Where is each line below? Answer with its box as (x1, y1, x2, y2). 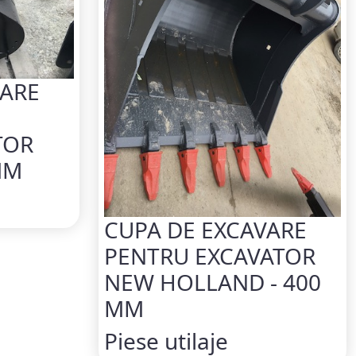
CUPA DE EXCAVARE (104, 215, 307, 246)
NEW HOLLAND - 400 (104, 267, 321, 298)
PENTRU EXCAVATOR (104, 241, 315, 272)
